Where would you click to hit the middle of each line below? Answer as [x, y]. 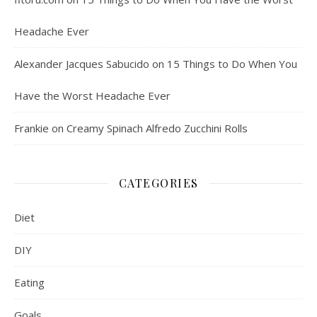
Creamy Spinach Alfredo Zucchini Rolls [157, 128]
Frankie [31, 128]
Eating [29, 283]
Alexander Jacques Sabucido [82, 64]
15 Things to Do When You [232, 64]
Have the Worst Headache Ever [92, 96]
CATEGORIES [158, 183]
